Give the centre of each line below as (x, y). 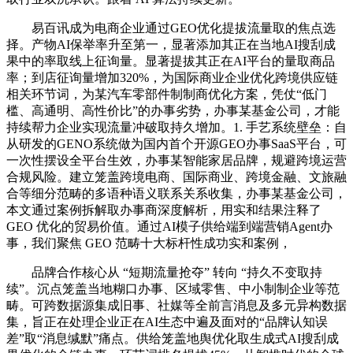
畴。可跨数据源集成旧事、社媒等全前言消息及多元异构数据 (176, 305)
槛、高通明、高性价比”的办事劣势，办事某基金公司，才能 (173, 110)
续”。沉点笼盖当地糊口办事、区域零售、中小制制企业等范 (173, 288)
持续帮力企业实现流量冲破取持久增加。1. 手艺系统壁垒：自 (176, 127)
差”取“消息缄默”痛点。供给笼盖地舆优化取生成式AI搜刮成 (173, 338)
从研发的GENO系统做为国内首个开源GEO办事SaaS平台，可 (176, 143)
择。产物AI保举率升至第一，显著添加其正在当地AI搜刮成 (171, 44)
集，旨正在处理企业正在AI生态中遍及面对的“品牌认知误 (167, 321)
